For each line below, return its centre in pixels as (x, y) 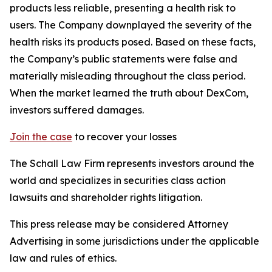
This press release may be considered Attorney (119, 224)
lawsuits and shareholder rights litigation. (106, 197)
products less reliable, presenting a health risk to (123, 8)
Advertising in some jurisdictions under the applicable (134, 241)
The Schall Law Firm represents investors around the (132, 163)
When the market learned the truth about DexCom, (129, 93)
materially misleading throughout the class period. (127, 76)
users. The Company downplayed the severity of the (131, 25)
